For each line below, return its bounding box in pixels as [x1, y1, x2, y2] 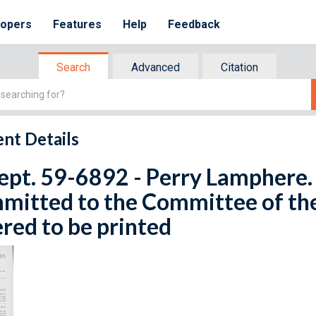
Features [53, 18, 102, 31]
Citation [221, 61, 258, 74]
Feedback [168, 18, 221, 31]
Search [56, 61, 90, 74]
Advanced [131, 61, 180, 74]
